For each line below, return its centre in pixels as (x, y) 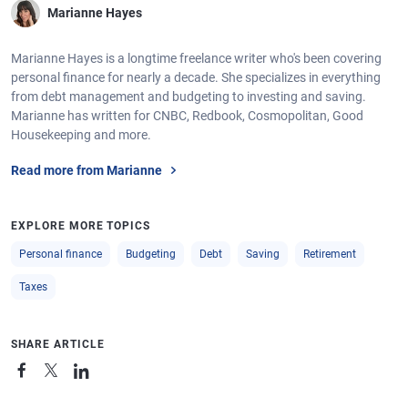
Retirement (330, 254)
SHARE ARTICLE (58, 344)
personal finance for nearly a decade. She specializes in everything (196, 77)
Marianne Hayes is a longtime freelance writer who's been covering (196, 58)
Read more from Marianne (87, 170)
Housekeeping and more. (81, 135)
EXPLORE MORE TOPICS (81, 226)
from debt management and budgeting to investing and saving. (189, 97)
